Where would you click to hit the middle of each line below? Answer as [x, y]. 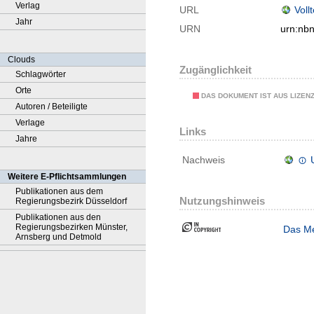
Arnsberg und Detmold [59, 237]
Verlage [30, 123]
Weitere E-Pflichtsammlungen [67, 177]
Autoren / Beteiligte [52, 107]
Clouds [21, 60]
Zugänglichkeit [216, 70]
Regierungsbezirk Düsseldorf [71, 201]
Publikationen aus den [58, 217]
